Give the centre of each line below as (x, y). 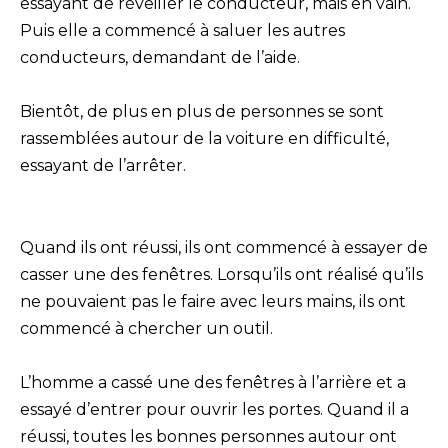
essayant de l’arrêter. (103, 166)
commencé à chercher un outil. (146, 328)
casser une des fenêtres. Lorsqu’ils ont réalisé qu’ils (221, 274)
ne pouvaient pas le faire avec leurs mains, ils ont (213, 301)
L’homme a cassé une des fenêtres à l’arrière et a (213, 382)
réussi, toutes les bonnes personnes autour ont (208, 436)
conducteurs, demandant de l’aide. (160, 58)
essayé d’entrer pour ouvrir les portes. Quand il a (214, 409)
